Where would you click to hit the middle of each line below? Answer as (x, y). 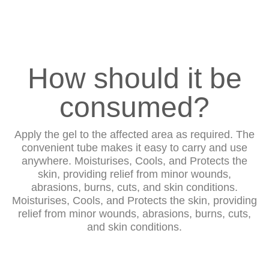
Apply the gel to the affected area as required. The (134, 134)
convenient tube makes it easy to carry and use (134, 147)
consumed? (134, 107)
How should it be (134, 78)
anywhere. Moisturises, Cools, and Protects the (134, 161)
